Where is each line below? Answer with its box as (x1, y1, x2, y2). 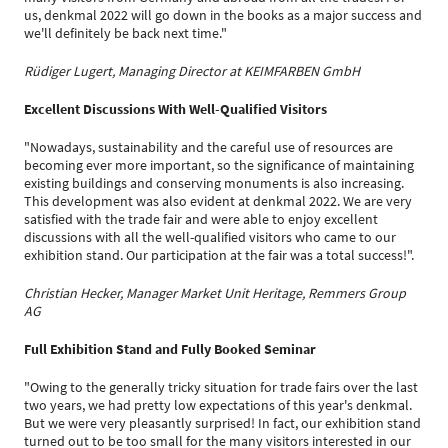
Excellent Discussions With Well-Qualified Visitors (24, 100, 327, 118)
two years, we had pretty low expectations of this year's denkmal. (24, 396, 412, 414)
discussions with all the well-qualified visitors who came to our (24, 228, 396, 246)
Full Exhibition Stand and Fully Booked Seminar (24, 340, 316, 358)
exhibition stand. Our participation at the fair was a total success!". (24, 246, 414, 264)
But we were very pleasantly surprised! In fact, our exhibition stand (24, 414, 421, 432)
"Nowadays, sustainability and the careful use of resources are (24, 138, 393, 156)
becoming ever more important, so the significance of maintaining (24, 156, 414, 174)
